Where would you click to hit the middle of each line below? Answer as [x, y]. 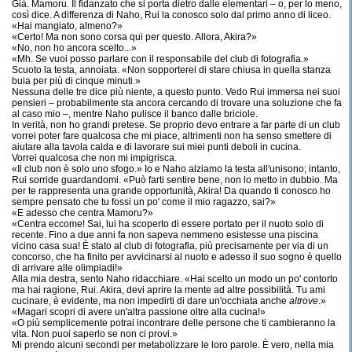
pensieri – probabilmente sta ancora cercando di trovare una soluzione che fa [177, 103]
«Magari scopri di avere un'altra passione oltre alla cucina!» [139, 312]
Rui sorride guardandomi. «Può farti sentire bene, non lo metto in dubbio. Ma [175, 180]
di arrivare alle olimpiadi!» [67, 268]
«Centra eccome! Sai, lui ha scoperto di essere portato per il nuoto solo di [168, 224]
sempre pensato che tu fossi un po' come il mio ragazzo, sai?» [144, 202]
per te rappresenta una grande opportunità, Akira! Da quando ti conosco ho [171, 191]
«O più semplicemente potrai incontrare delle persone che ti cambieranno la [174, 323]
